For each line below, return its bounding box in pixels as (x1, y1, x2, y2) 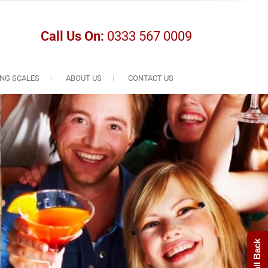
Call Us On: (41, 29, 104, 44)
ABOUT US (66, 74, 102, 83)
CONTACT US (128, 74, 173, 83)
